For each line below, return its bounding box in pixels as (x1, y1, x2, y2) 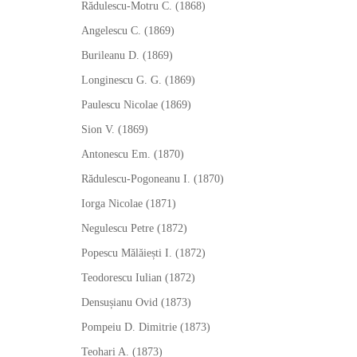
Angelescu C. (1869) (81, 25, 175, 37)
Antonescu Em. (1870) (81, 148, 184, 160)
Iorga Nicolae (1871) (81, 198, 176, 210)
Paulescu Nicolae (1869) (81, 99, 191, 111)
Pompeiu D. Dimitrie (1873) (81, 321, 210, 333)
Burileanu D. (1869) (81, 49, 173, 61)
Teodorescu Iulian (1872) (81, 272, 195, 284)
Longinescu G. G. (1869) (81, 74, 195, 86)
